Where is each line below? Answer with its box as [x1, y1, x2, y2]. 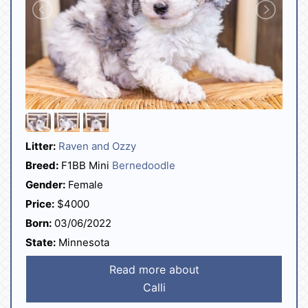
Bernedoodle [112, 159, 175, 172]
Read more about [109, 263, 199, 276]
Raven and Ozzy [58, 140, 136, 153]
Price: [25, 197, 54, 210]
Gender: [25, 178, 65, 191]
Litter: [25, 140, 56, 153]
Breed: [25, 159, 58, 172]
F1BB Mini [58, 159, 112, 172]
